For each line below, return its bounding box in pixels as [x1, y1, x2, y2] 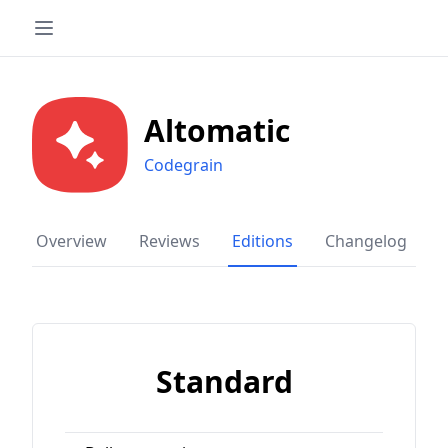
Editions [232, 230, 293, 252]
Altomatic [144, 110, 290, 151]
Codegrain [144, 154, 223, 176]
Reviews [139, 230, 200, 252]
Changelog [325, 230, 407, 252]
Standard [155, 361, 293, 402]
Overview [36, 230, 107, 252]
